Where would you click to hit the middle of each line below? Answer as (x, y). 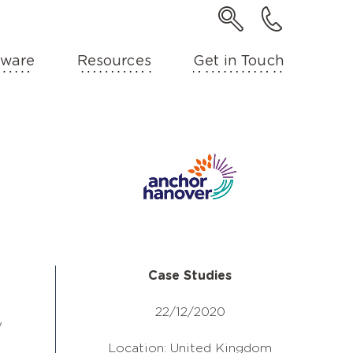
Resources (114, 61)
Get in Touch (239, 61)
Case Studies (190, 276)
